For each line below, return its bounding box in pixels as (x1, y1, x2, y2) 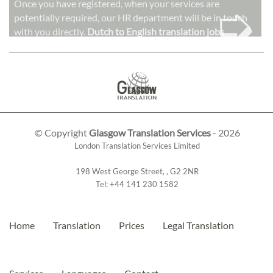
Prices (119, 219, 144, 232)
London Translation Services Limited (74, 141, 200, 151)
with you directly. (14, 25, 88, 37)
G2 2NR (170, 166, 199, 177)
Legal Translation (163, 219, 234, 232)
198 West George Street (76, 166, 163, 177)
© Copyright (34, 127, 89, 139)
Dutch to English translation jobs (87, 25, 225, 37)
